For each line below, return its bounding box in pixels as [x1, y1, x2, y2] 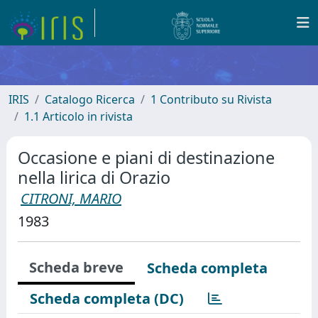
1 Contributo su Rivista [150, 92, 272, 107]
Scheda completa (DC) [30, 289, 184, 308]
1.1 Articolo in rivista [24, 109, 133, 124]
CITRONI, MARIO [21, 189, 121, 208]
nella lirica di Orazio [18, 166, 170, 189]
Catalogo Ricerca [45, 92, 135, 107]
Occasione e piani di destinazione [18, 146, 275, 169]
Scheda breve [29, 258, 124, 277]
